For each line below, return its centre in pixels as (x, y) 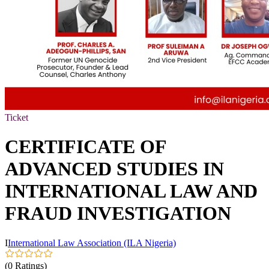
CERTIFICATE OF (86, 147)
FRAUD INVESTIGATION (118, 213)
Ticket (17, 117)
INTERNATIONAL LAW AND (131, 191)
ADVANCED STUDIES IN (114, 169)
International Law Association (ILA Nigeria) (92, 243)
